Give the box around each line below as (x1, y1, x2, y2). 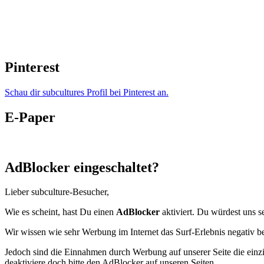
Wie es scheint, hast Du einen (5, 207, 116, 217)
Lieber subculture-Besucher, (5, 187, 109, 197)
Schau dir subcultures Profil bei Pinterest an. (5, 87, 169, 97)
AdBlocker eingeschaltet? (5, 159, 159, 175)
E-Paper (5, 109, 55, 125)
